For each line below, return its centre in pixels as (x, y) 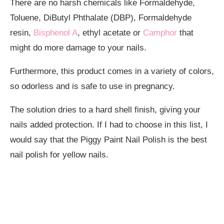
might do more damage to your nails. (78, 47)
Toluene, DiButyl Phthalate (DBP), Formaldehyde (101, 17)
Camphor (160, 32)
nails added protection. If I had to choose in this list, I (109, 124)
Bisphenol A (55, 32)
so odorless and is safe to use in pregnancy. (92, 86)
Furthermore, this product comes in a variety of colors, (112, 71)
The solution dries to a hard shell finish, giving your (105, 109)
